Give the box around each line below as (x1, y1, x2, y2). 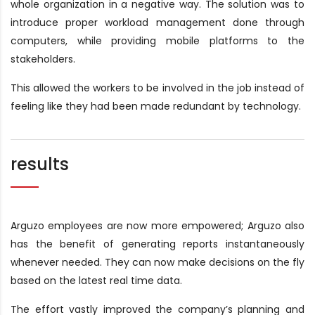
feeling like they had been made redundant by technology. (11, 99, 301, 113)
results (11, 153, 69, 176)
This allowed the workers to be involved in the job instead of (11, 81, 304, 95)
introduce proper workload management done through (11, 15, 304, 30)
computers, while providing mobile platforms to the (11, 34, 304, 48)
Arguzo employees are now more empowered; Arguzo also (11, 219, 304, 233)
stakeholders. (11, 52, 75, 66)
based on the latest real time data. (11, 274, 182, 288)
